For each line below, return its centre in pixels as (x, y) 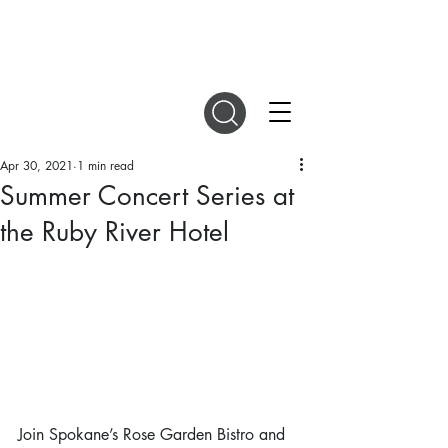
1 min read (105, 165)
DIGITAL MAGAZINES (158, 20)
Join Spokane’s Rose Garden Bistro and (154, 434)
